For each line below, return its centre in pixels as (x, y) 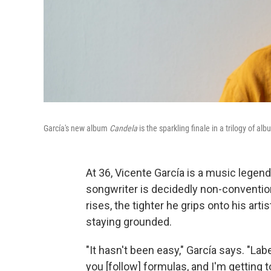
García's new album (77, 128)
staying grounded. (129, 221)
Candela (123, 128)
